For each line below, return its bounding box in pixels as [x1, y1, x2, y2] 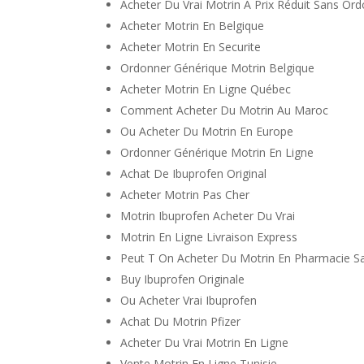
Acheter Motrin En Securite [120, 39, 262, 54]
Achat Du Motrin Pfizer [120, 314, 241, 329]
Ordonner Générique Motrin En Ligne [120, 145, 314, 160]
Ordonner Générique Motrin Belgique [120, 60, 315, 76]
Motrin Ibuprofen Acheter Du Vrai [120, 208, 296, 223]
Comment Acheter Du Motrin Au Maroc [120, 102, 329, 118]
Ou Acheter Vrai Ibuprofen [120, 292, 258, 308]
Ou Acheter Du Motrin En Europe [120, 123, 294, 139]
